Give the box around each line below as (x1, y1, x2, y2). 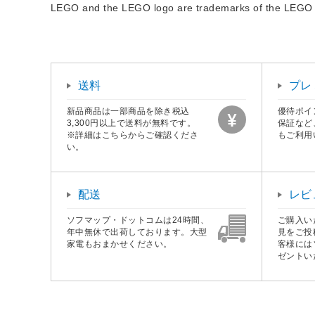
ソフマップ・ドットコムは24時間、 (67, 214, 210, 225)
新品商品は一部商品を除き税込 (67, 105, 190, 116)
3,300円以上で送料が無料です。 (67, 117, 196, 128)
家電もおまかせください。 (67, 238, 172, 249)
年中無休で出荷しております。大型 (67, 226, 207, 237)
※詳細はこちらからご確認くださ (67, 129, 199, 140)
